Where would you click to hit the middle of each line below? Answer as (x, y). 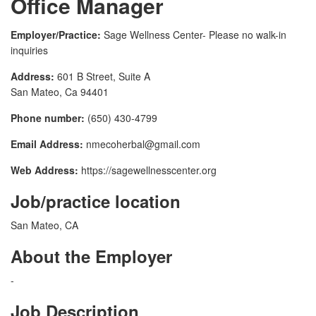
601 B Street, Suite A (102, 77)
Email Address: (47, 144)
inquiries (29, 50)
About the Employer (91, 256)
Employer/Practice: (56, 35)
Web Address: (44, 170)
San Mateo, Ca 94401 (60, 92)
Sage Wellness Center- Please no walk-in (194, 35)
